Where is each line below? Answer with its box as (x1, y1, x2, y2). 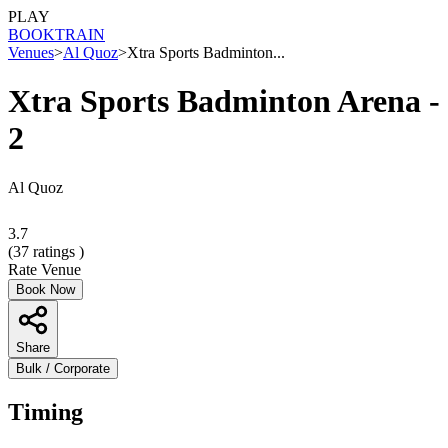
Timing (8, 398, 83, 425)
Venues (8, 44, 54, 61)
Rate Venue (8, 260, 81, 278)
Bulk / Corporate (16, 360, 110, 376)
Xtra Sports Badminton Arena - (8, 83, 440, 120)
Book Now (16, 281, 75, 297)
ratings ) (29, 242, 84, 260)
